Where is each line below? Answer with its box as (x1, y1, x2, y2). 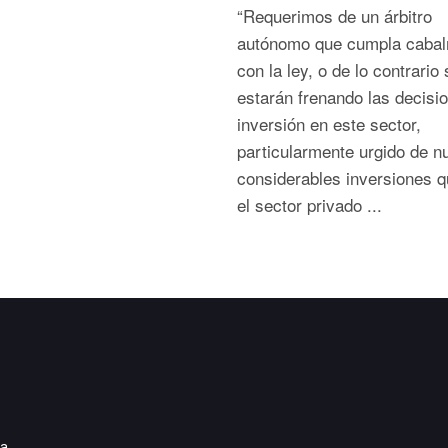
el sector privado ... (236, 192, 382, 217)
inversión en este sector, (236, 111, 421, 136)
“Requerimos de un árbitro (236, 3, 432, 28)
